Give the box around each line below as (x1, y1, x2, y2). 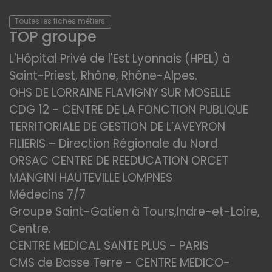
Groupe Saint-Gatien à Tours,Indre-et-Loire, (9, 203, 260, 220)
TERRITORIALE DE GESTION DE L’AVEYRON (9, 118, 225, 135)
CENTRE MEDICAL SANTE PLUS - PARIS (9, 237, 209, 254)
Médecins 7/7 (9, 186, 86, 203)
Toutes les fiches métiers (15, 15, 106, 26)
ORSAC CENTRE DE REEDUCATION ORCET (9, 152, 228, 169)
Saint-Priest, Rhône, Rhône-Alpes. (9, 67, 197, 84)
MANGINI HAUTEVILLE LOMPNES (9, 169, 172, 186)
